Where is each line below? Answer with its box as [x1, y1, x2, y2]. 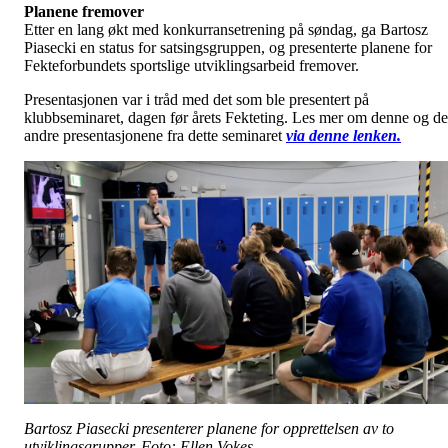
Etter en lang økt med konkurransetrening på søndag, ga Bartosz [24, 20, 428, 38]
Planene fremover [24, 2, 144, 20]
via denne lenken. [286, 126, 401, 144]
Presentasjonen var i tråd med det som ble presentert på [24, 90, 369, 108]
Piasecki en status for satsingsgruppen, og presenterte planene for [24, 38, 432, 56]
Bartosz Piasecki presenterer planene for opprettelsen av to [24, 419, 394, 437]
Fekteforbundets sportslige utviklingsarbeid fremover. [24, 56, 359, 74]
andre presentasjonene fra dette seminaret [24, 126, 286, 144]
